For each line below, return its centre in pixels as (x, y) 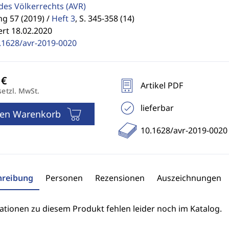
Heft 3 (63, 18)
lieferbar (157, 108)
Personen (64, 178)
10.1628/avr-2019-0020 (184, 130)
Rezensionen (120, 178)
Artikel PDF (162, 85)
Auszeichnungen (189, 178)
